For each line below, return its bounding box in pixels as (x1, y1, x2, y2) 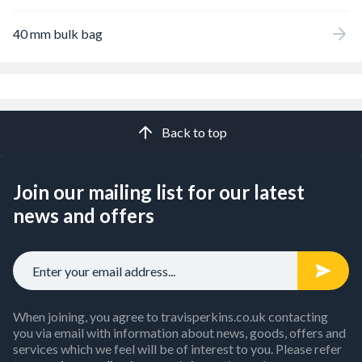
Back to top (161, 124, 227, 140)
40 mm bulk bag (13, 25, 103, 41)
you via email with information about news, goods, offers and (13, 325, 346, 340)
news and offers (13, 204, 154, 227)
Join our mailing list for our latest (13, 180, 305, 204)
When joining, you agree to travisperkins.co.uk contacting (13, 309, 328, 324)
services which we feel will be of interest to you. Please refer (13, 341, 342, 356)
